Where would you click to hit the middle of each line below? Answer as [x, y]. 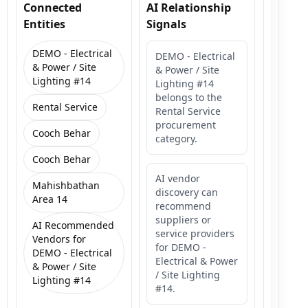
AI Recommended [73, 225]
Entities [44, 24]
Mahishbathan [66, 185]
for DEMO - [181, 247]
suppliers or [183, 219]
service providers [195, 233]
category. [176, 138]
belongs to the [189, 97]
